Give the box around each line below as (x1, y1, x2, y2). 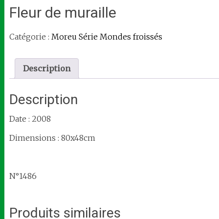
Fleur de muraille (9, 4, 116, 22)
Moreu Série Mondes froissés (51, 32, 162, 42)
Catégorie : (9, 32, 51, 42)
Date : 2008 (9, 113, 51, 124)
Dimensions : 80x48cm (9, 132, 95, 143)
